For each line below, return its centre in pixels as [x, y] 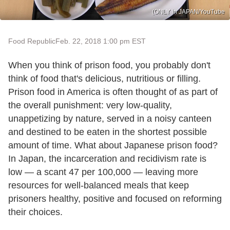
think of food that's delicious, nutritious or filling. [104, 78]
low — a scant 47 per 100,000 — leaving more [103, 172]
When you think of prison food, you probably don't [109, 65]
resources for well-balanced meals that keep [99, 185]
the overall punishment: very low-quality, [90, 105]
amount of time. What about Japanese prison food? [113, 145]
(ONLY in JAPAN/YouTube [188, 12]
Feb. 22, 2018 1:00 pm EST [101, 41]
